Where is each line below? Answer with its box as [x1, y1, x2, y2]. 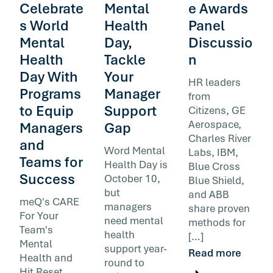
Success [19, 169, 75, 188]
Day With [19, 67, 78, 86]
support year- [104, 241, 167, 255]
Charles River [188, 131, 252, 145]
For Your [19, 208, 58, 222]
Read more [188, 246, 242, 260]
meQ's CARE [19, 194, 79, 208]
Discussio [188, 33, 253, 52]
